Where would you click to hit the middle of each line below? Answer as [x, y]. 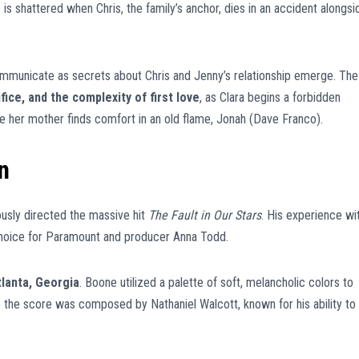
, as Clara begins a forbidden [270, 97]
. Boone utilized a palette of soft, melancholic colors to [216, 283]
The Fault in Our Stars [205, 216]
